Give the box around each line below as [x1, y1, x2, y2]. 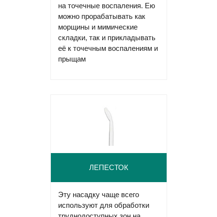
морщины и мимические [58, 22, 138, 31]
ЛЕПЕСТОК [89, 163, 128, 172]
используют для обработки [58, 201, 149, 209]
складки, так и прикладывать [58, 33, 155, 42]
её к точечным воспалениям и [58, 44, 158, 52]
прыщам [58, 54, 86, 63]
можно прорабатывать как [58, 12, 145, 20]
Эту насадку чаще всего [58, 190, 139, 199]
